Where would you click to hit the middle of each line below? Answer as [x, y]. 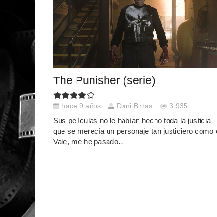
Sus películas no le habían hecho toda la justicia [132, 120]
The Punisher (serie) [104, 80]
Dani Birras [135, 106]
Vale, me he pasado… [89, 141]
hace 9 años [81, 106]
